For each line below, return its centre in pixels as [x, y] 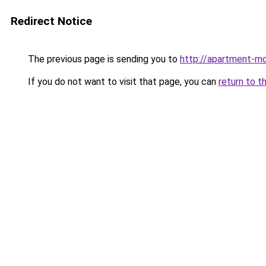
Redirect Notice [51, 21]
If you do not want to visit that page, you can [122, 82]
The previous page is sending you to [103, 59]
